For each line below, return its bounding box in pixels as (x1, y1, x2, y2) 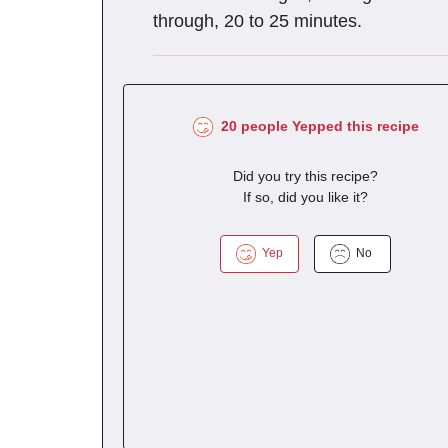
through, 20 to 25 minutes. (153, 10, 362, 31)
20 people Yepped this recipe (212, 117, 419, 134)
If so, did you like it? (243, 188, 368, 205)
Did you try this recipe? (233, 167, 378, 184)
